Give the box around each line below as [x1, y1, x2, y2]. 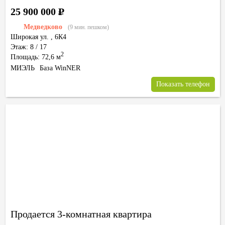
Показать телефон [156, 80, 210, 88]
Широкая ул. [11, 33, 49, 41]
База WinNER [40, 64, 80, 72]
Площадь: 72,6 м [11, 53, 61, 61]
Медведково [24, 23, 62, 31]
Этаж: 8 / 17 [11, 43, 47, 51]
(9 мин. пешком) [68, 24, 109, 31]
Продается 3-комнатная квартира [11, 208, 152, 219]
